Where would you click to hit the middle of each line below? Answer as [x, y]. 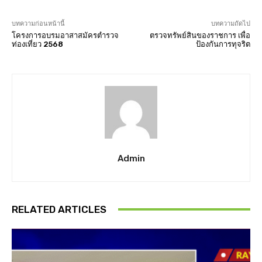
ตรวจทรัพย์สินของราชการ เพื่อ [200, 35]
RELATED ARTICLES [59, 209]
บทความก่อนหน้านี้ [38, 23]
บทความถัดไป [230, 23]
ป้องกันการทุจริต [223, 44]
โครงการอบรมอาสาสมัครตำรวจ [65, 35]
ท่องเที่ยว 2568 [37, 44]
